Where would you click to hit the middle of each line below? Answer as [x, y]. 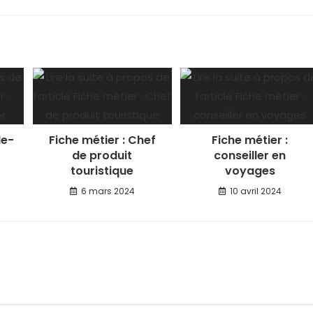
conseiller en [250, 155]
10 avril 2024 [255, 191]
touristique [102, 171]
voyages [250, 171]
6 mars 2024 [108, 191]
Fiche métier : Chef [102, 140]
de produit [102, 155]
